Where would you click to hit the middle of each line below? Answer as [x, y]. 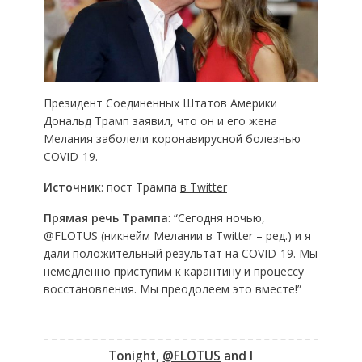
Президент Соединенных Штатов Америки [160, 103]
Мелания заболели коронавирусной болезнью [172, 138]
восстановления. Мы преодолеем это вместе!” [172, 288]
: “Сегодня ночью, [216, 217]
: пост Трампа [140, 187]
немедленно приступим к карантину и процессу [173, 271]
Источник [72, 187]
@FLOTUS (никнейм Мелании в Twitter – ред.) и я [177, 235]
